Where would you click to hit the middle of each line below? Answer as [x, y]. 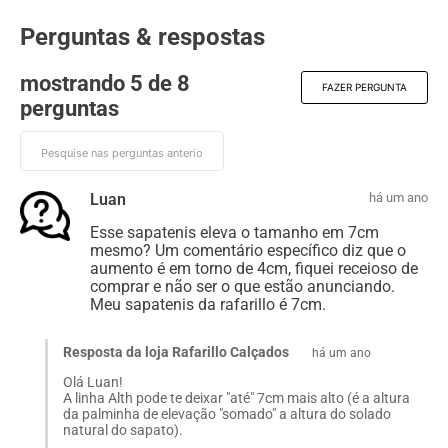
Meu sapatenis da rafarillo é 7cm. [208, 304]
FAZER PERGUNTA [364, 86]
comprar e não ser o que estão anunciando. [242, 286]
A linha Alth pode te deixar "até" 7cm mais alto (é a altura [236, 397]
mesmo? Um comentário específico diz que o [248, 250]
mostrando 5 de [98, 83]
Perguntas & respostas [142, 36]
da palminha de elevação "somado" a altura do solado [227, 413]
